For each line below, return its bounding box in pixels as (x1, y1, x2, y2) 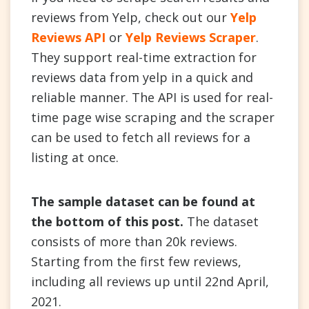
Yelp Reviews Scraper (126, 28, 256, 46)
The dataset (187, 212, 259, 230)
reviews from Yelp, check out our (31, 8, 230, 26)
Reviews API (31, 28, 106, 46)
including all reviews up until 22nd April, (31, 272, 269, 290)
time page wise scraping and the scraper (31, 108, 275, 126)
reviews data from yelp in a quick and (31, 68, 253, 86)
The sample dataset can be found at (31, 192, 255, 210)
